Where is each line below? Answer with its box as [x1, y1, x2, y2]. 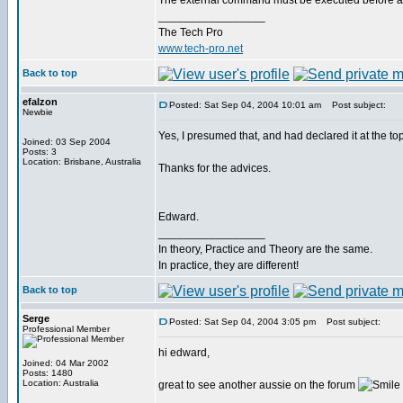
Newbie [22, 107, 53, 117]
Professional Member [22, 324, 110, 334]
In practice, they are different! [158, 259, 299, 272]
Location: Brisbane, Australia [22, 157, 141, 166]
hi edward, [158, 346, 210, 359]
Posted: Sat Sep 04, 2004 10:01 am [169, 100, 321, 110]
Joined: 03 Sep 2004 [22, 137, 111, 147]
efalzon [22, 96, 58, 107]
